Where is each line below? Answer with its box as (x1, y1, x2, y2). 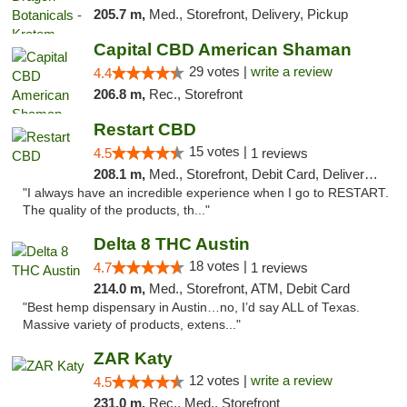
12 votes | (188, 372, 251, 388)
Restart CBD (93, 120, 196, 139)
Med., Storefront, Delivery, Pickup (148, 6, 348, 22)
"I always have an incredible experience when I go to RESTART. (23, 186, 389, 200)
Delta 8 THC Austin (93, 234, 250, 253)
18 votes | (188, 258, 251, 273)
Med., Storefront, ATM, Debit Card (148, 281, 350, 296)
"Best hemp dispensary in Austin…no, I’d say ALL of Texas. (23, 301, 360, 314)
